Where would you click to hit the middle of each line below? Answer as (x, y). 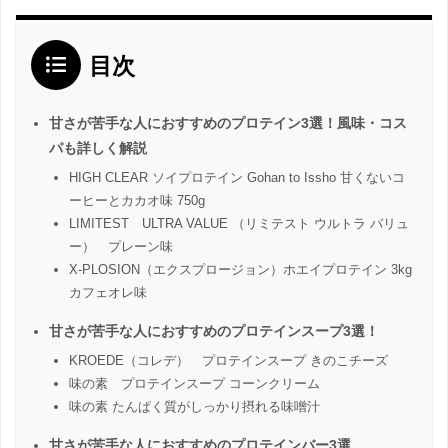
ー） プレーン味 (121, 246)
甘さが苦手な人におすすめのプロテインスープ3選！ (214, 331)
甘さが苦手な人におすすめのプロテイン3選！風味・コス (228, 123)
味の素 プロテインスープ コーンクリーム (194, 383)
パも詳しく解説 (98, 148)
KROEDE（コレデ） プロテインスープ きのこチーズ (228, 360)
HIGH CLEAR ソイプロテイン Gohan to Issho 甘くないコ (237, 177)
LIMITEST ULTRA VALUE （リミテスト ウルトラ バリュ (239, 223)
